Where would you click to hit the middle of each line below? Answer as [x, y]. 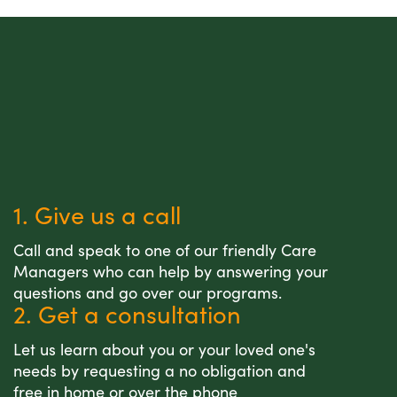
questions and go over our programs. [148, 293]
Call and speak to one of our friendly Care [165, 250]
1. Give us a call [97, 215]
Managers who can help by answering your [171, 272]
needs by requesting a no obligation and [160, 371]
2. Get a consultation [127, 314]
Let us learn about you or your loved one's [164, 350]
